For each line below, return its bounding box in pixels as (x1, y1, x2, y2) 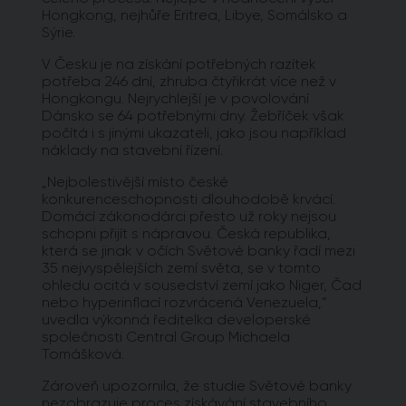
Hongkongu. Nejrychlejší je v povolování (42, 89, 309, 107)
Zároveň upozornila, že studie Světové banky (42, 376, 352, 394)
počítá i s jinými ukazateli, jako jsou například (42, 123, 346, 141)
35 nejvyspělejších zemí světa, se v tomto (42, 258, 321, 276)
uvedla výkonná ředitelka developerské (42, 310, 311, 328)
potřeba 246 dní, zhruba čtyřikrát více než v (42, 72, 336, 90)
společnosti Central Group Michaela (42, 327, 290, 345)
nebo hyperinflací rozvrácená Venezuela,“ (42, 293, 327, 311)
